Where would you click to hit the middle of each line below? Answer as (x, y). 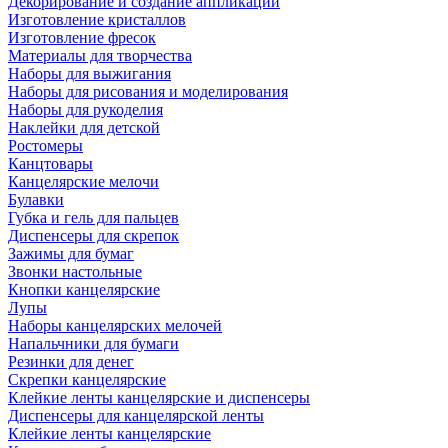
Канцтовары (50, 163)
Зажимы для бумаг (71, 253)
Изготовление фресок (82, 37)
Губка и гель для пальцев (93, 217)
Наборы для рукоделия (85, 109)
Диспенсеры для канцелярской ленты (136, 415)
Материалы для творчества (100, 55)
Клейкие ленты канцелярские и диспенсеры (159, 397)
